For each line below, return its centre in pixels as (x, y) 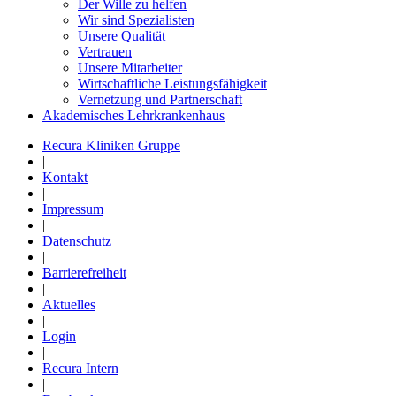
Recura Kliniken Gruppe (111, 145)
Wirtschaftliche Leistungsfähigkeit (172, 83)
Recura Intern (80, 368)
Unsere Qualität (122, 35)
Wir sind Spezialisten (136, 19)
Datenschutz (77, 240)
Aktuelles (69, 304)
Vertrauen (105, 51)
